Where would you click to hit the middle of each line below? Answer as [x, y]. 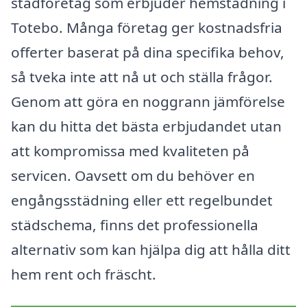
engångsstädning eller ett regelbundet [142, 200]
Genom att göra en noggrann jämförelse [148, 102]
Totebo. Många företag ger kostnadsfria [147, 28]
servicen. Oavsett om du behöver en [133, 176]
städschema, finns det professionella [135, 225]
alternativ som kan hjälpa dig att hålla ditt [151, 250]
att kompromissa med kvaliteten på [130, 151]
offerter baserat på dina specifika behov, [148, 52]
